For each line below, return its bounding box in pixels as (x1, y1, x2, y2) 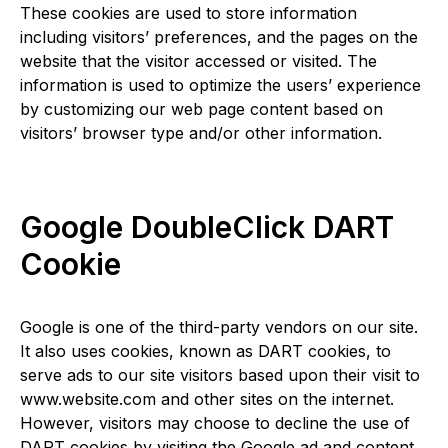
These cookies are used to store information (20, 3, 357, 23)
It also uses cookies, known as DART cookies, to (20, 341, 391, 361)
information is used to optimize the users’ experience (20, 75, 421, 95)
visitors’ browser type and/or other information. (20, 123, 382, 143)
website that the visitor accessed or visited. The (20, 51, 377, 71)
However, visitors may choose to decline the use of (20, 413, 410, 433)
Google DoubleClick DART (20, 209, 394, 245)
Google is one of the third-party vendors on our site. (20, 317, 418, 337)
